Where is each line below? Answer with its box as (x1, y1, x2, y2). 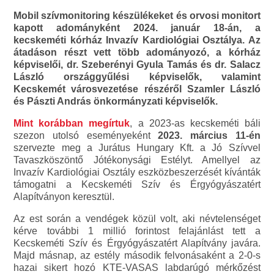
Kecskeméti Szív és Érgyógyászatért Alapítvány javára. (13, 238, 261, 249)
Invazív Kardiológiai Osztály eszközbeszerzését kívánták (13, 167, 261, 178)
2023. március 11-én (158, 130, 261, 141)
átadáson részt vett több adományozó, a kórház (13, 47, 261, 58)
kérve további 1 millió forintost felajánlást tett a (13, 226, 261, 237)
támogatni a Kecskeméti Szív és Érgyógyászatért (13, 179, 261, 190)
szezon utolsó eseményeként (13, 130, 158, 141)
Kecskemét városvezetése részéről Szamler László (13, 84, 261, 95)
